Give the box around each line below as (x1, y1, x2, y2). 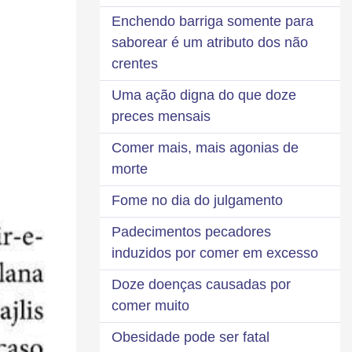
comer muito (112, 297, 189, 313)
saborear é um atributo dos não (112, 34, 308, 50)
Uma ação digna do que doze (112, 86, 296, 103)
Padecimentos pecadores (112, 223, 271, 240)
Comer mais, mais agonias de (112, 139, 299, 156)
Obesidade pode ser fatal (112, 328, 269, 345)
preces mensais (112, 108, 211, 124)
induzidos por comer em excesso (112, 244, 318, 261)
